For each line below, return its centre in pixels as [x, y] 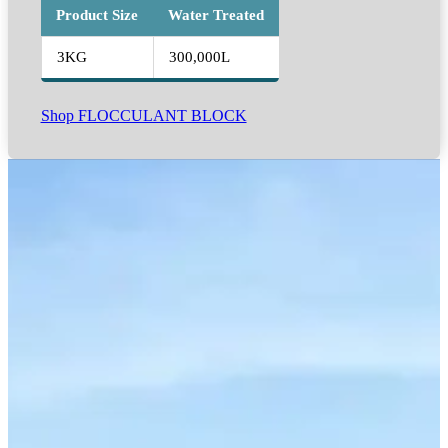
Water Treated [215, 15]
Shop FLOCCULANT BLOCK [143, 116]
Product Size [96, 15]
